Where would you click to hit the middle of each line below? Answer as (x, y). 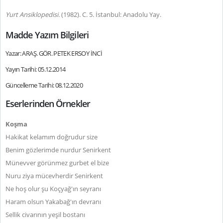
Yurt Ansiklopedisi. (33, 14)
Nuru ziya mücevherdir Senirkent (54, 176)
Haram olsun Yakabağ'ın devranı (53, 202)
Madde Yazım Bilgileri (47, 35)
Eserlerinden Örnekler (48, 104)
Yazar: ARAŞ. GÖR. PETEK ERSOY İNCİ (54, 53)
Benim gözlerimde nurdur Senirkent (58, 150)
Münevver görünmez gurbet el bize (57, 163)
